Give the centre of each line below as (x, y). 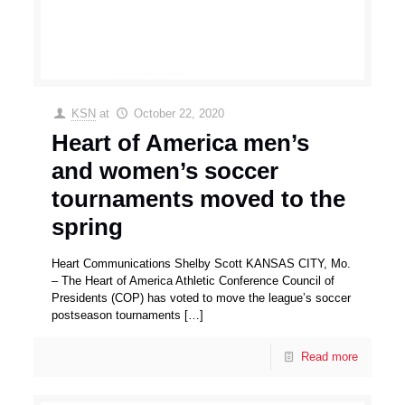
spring (88, 227)
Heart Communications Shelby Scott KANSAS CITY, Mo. (202, 264)
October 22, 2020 (179, 114)
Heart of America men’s (181, 143)
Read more (329, 357)
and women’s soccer (165, 171)
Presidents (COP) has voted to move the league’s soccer (202, 298)
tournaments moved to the (199, 199)
